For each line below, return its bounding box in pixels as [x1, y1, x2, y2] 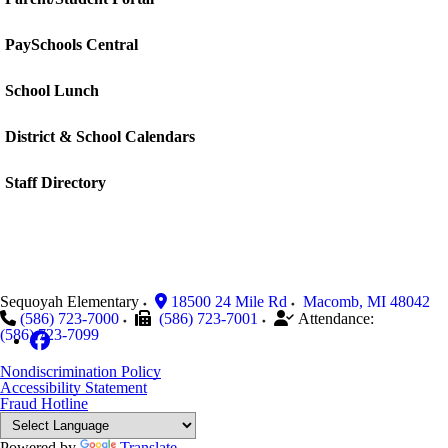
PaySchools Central [5, 36, 138, 53]
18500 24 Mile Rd [171, 293, 287, 310]
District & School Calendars [5, 128, 195, 145]
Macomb [303, 293, 359, 310]
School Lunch [5, 82, 99, 99]
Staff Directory [5, 174, 106, 191]
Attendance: [298, 310, 374, 327]
